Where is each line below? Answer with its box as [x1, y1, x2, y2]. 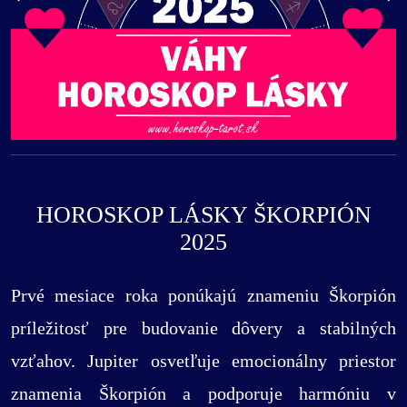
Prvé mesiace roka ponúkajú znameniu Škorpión [11, 285, 396, 306]
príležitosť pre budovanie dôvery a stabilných [11, 318, 396, 339]
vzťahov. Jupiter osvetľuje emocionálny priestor [11, 351, 396, 372]
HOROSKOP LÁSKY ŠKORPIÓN [35, 201, 372, 228]
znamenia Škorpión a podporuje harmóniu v [11, 383, 396, 404]
